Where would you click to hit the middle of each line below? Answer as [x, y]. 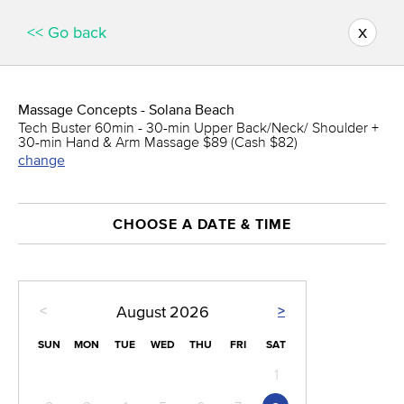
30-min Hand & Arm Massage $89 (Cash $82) [158, 142]
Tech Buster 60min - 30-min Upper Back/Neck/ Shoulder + [198, 127]
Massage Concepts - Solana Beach [126, 109]
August [141, 312]
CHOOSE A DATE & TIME [202, 224]
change [41, 160]
